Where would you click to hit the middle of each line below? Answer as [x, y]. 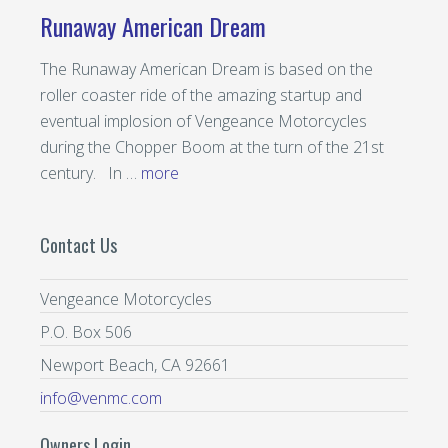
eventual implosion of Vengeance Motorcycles [203, 121]
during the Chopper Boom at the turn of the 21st [212, 147]
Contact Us [78, 245]
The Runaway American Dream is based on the [206, 69]
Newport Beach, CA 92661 [135, 365]
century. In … [90, 173]
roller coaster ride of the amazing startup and [201, 95]
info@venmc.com [101, 398]
